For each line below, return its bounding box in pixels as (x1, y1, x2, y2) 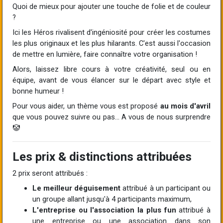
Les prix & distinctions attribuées (12, 149, 192, 164)
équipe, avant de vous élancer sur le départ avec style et (12, 75, 211, 85)
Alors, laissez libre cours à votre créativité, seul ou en (12, 64, 211, 74)
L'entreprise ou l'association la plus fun (32, 205, 176, 215)
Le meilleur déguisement (32, 183, 121, 193)
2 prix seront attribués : (12, 168, 88, 178)
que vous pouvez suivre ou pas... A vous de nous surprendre (12, 112, 211, 121)
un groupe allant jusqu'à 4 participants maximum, (32, 194, 192, 204)
